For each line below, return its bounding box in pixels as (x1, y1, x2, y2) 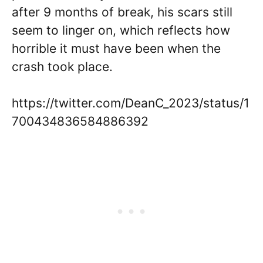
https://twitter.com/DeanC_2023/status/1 (12, 96, 249, 110)
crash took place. (12, 59, 113, 74)
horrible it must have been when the (12, 41, 221, 56)
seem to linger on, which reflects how (12, 22, 230, 38)
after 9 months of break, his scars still (12, 4, 232, 19)
